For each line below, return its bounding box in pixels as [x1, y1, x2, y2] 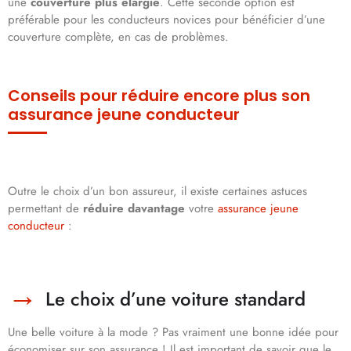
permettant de [8, 200, 83, 218]
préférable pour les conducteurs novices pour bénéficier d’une [8, 11, 325, 29]
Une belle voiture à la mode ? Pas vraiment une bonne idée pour [8, 324, 338, 342]
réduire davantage [83, 200, 185, 218]
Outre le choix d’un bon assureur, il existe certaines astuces [8, 183, 307, 201]
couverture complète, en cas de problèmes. [8, 28, 229, 46]
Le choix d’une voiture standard [45, 285, 306, 313]
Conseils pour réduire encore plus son [8, 85, 310, 107]
